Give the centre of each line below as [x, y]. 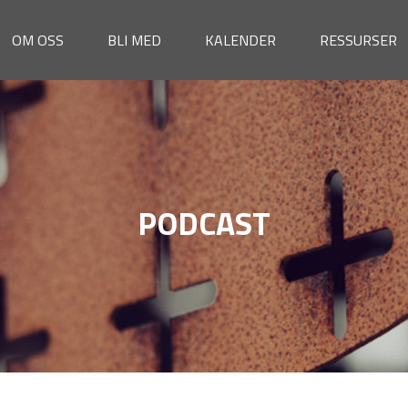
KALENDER [240, 40]
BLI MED [134, 40]
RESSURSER [358, 40]
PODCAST [204, 224]
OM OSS [37, 40]
